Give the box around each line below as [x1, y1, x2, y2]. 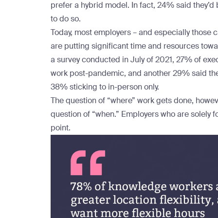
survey [57, 54, 80, 65]
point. [51, 123, 71, 133]
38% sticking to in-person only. [51, 82, 159, 92]
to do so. [51, 14, 81, 24]
